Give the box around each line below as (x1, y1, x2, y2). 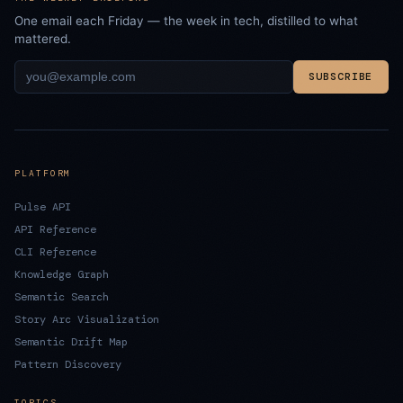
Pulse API (14, 199, 71, 214)
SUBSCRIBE (309, 69, 373, 84)
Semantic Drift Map (14, 334, 128, 349)
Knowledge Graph (14, 266, 109, 282)
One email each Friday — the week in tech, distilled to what (14, 13, 358, 28)
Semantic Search (14, 289, 109, 304)
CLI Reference (14, 244, 96, 259)
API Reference (14, 221, 96, 237)
